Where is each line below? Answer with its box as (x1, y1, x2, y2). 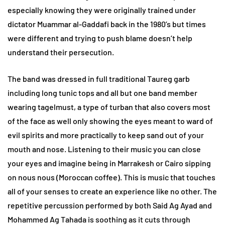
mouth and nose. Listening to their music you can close (8, 144, 201, 154)
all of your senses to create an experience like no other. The (8, 186, 217, 196)
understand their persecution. (8, 47, 116, 57)
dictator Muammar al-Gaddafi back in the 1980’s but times (8, 19, 206, 29)
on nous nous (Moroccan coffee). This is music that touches (8, 172, 215, 182)
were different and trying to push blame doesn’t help (8, 33, 192, 43)
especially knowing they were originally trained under (8, 5, 196, 15)
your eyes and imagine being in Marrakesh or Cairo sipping (8, 158, 211, 168)
